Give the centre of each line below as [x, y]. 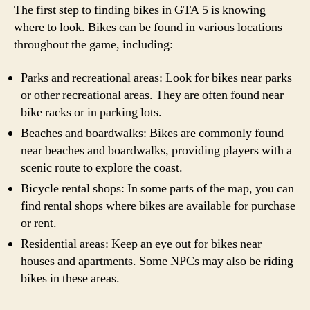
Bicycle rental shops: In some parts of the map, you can [157, 188]
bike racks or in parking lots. [91, 112]
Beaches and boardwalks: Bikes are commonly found [152, 133]
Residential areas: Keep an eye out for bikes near [141, 244]
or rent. [39, 223]
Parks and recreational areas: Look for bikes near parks [156, 77]
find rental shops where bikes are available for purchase [158, 206]
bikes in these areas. [70, 278]
